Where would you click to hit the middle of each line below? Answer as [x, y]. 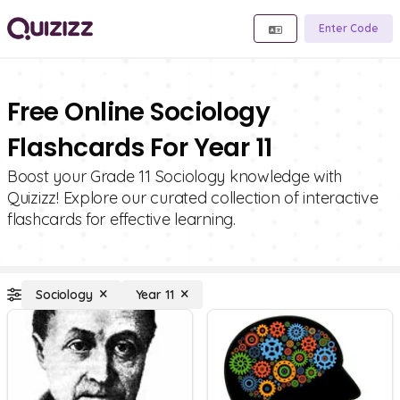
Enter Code [349, 28]
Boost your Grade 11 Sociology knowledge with [175, 176]
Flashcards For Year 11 [140, 148]
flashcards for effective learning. [121, 219]
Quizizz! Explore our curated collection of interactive [193, 198]
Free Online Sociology [139, 112]
